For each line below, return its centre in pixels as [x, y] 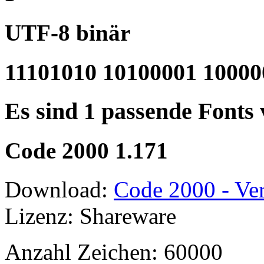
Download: [59, 190]
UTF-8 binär [67, 32]
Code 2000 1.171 [86, 151]
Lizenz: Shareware [90, 216]
